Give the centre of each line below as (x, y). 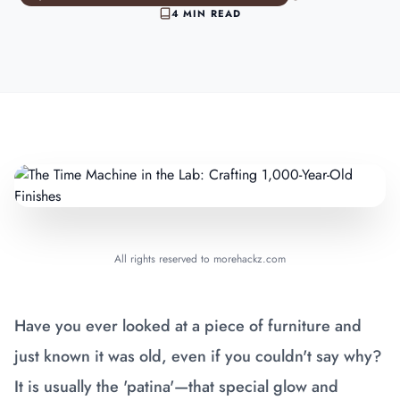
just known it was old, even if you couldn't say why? (198, 356)
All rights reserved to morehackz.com (200, 259)
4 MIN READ (206, 13)
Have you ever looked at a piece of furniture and (188, 326)
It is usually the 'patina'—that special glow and (176, 387)
